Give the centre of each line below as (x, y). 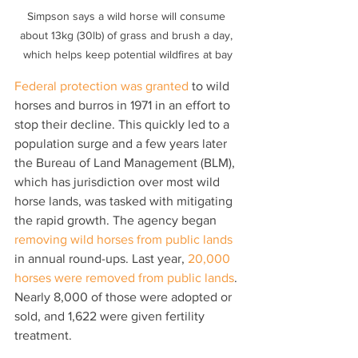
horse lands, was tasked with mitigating (125, 201)
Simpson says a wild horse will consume (128, 16)
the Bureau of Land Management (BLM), (126, 162)
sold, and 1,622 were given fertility (111, 316)
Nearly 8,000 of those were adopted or (125, 296)
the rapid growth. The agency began (117, 220)
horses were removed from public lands (124, 277)
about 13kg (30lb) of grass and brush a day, (128, 35)
